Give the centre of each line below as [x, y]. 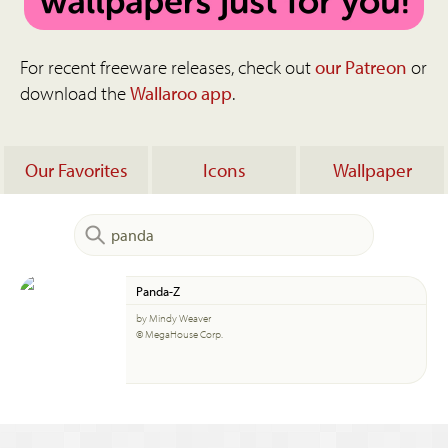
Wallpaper [372, 170]
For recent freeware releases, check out [167, 67]
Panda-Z [158, 290]
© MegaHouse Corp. [179, 334]
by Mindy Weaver [173, 318]
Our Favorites [76, 170]
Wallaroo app [181, 93]
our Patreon [361, 67]
